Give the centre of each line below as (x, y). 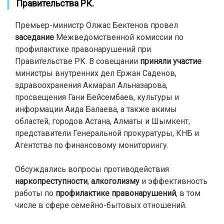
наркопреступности (51, 181)
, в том (188, 193)
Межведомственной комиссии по (119, 37)
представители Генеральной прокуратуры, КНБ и (107, 133)
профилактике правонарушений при (83, 49)
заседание (34, 37)
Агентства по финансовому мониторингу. (92, 145)
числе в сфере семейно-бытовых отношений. (101, 205)
